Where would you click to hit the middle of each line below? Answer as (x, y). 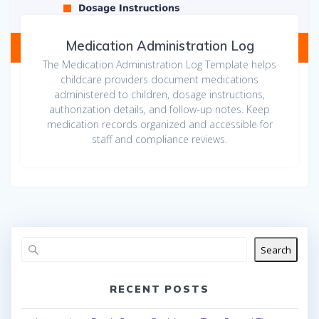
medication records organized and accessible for (159, 125)
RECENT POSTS (159, 289)
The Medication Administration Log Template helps (159, 65)
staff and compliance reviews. (159, 140)
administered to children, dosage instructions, (159, 95)
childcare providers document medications (159, 80)
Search (276, 250)
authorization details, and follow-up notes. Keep (159, 110)
